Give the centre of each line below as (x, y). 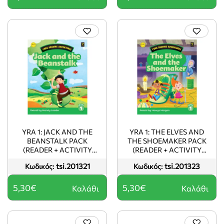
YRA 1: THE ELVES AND (167, 131)
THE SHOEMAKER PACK (167, 140)
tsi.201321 (73, 166)
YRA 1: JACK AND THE (57, 131)
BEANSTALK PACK (57, 140)
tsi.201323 (182, 166)
